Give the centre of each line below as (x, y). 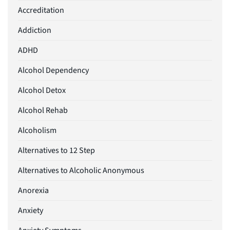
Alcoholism (37, 131)
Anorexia (33, 191)
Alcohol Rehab (43, 111)
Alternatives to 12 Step (56, 151)
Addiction (35, 31)
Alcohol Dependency (53, 71)
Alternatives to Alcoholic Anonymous (81, 171)
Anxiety (31, 211)
